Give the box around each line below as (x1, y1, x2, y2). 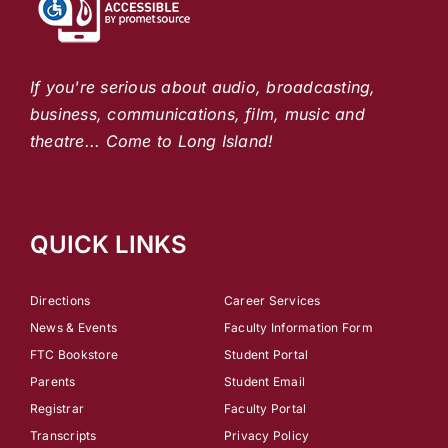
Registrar (30, 401, 85, 417)
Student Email (224, 374, 306, 390)
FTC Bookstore (30, 347, 119, 363)
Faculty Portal (224, 401, 307, 417)
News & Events (30, 320, 118, 336)
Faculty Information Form (224, 320, 373, 336)
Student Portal (224, 347, 309, 363)
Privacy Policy (224, 428, 310, 444)
